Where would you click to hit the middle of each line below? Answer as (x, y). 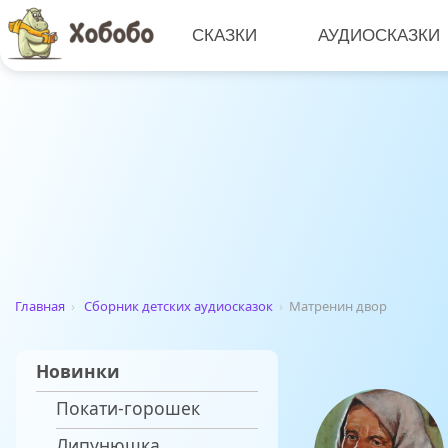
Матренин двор (338, 306)
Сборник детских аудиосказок (178, 306)
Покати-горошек (128, 408)
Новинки (78, 371)
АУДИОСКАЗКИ (379, 35)
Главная (40, 306)
